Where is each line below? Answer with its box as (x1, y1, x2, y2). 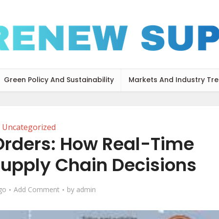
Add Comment (14, 185, 60, 194)
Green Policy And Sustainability (3, 75, 114, 85)
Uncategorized (2, 122, 56, 132)
